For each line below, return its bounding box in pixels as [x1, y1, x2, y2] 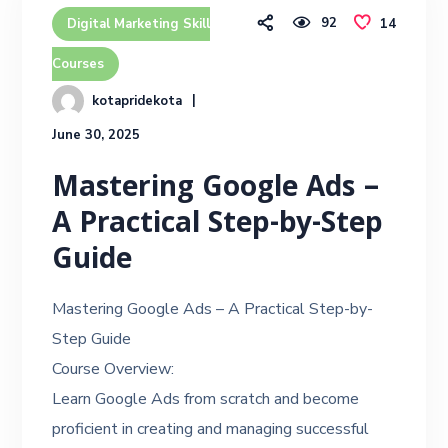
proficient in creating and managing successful [52, 418, 370, 440]
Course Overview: [52, 358, 175, 380]
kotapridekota [92, 92, 183, 110]
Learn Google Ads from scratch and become [52, 388, 360, 410]
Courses [52, 55, 105, 73]
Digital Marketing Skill [67, 15, 211, 33]
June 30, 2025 [52, 126, 141, 144]
